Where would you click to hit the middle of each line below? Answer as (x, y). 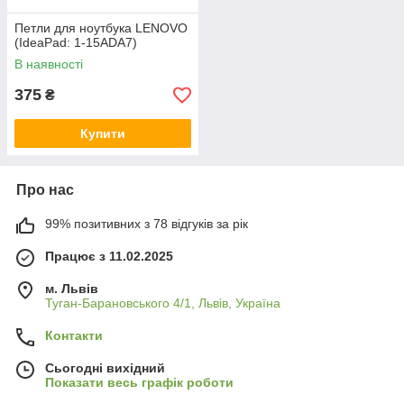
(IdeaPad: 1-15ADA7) (76, 42)
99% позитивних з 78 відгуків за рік (147, 224)
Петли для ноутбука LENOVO (101, 28)
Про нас (45, 190)
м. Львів (72, 289)
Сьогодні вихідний (105, 368)
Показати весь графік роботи (139, 382)
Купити (103, 133)
